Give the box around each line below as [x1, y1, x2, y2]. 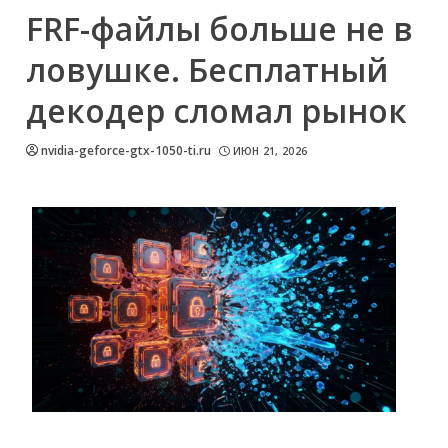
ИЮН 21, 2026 [232, 144, 308, 158]
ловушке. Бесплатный [26, 48, 388, 91]
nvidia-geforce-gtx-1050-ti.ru [41, 142, 211, 159]
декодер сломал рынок [26, 89, 407, 132]
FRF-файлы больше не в [26, 7, 413, 50]
